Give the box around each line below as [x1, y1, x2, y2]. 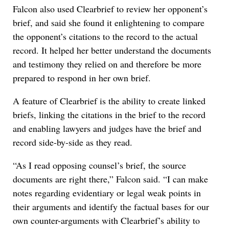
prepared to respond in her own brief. [13, 72, 151, 84]
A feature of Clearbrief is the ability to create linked [13, 95, 205, 107]
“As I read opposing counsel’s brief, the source [13, 159, 186, 171]
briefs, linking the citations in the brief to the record [13, 108, 205, 121]
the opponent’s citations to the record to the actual [13, 30, 198, 42]
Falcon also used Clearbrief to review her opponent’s [13, 3, 208, 15]
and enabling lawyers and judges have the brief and [13, 122, 201, 134]
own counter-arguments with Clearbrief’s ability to [13, 214, 200, 226]
